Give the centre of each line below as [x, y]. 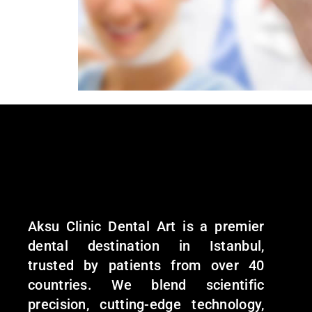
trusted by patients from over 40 [146, 266]
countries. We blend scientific [146, 285]
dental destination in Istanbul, [146, 246]
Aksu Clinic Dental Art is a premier [146, 227]
